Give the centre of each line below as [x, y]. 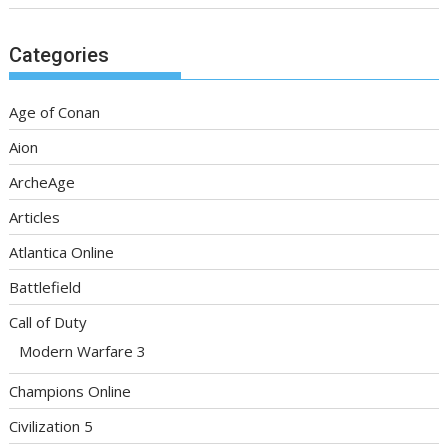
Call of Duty [48, 322]
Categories [59, 55]
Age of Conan [55, 112]
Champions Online [70, 391]
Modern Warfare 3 [83, 351]
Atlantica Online [62, 252]
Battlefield [45, 287]
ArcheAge [42, 182]
